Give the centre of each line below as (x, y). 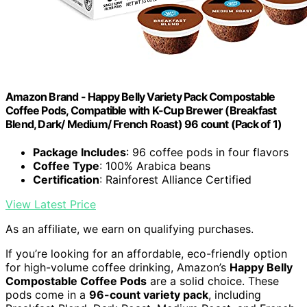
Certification (66, 180)
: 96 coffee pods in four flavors (207, 152)
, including (235, 295)
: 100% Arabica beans (155, 166)
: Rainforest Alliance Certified (175, 180)
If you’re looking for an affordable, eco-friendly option (146, 254)
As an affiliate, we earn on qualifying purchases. (130, 229)
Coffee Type (66, 166)
